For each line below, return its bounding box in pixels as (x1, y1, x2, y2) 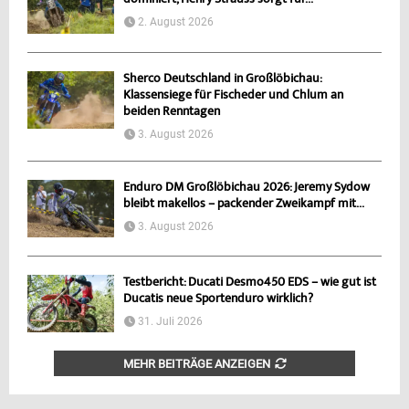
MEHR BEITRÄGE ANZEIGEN (122, 357, 270, 372)
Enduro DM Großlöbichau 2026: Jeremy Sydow (123, 178, 370, 197)
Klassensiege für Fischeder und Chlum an (123, 86, 343, 105)
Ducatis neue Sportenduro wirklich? (123, 289, 313, 309)
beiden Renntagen (123, 102, 220, 121)
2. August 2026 (138, 16, 214, 29)
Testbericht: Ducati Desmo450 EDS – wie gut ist (123, 273, 376, 292)
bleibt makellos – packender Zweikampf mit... (123, 194, 364, 214)
